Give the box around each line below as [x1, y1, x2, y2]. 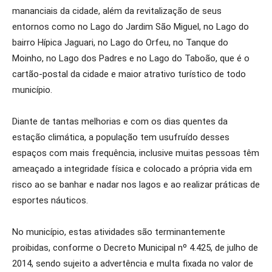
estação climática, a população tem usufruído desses [12, 132, 229, 143]
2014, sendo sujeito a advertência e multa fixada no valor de [12, 258, 253, 269]
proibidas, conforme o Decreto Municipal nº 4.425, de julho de [12, 242, 258, 253]
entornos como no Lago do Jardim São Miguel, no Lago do [12, 21, 249, 32]
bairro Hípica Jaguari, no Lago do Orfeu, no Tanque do [12, 37, 228, 48]
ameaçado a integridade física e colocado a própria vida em [12, 163, 252, 174]
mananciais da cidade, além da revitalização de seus [12, 5, 222, 16]
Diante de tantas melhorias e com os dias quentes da [12, 116, 228, 127]
